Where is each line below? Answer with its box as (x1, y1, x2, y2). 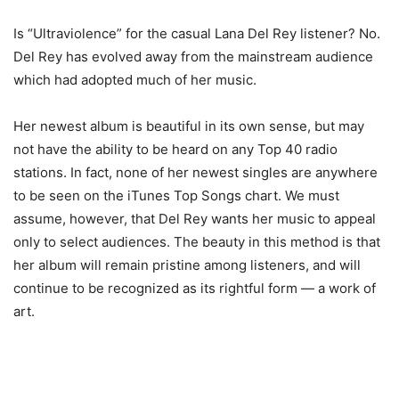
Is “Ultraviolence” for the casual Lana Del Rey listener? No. (13, 25, 380, 43)
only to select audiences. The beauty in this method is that (13, 233, 380, 251)
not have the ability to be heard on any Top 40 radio (13, 141, 338, 159)
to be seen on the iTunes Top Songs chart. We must (13, 187, 339, 205)
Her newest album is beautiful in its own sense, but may (13, 118, 364, 135)
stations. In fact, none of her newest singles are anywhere (13, 164, 378, 182)
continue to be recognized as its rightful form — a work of (13, 280, 376, 297)
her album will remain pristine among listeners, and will (13, 256, 361, 274)
